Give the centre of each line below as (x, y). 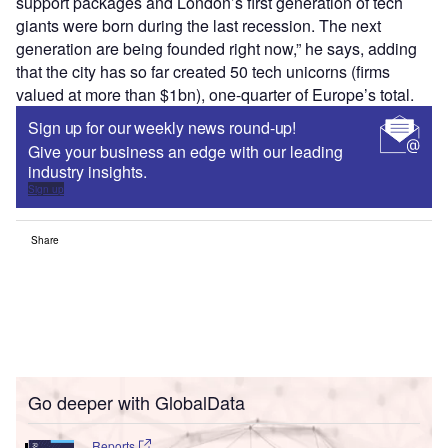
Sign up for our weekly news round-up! (162, 127)
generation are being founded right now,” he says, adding (216, 48)
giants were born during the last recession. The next (198, 25)
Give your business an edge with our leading (185, 151)
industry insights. (87, 171)
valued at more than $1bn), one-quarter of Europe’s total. (215, 94)
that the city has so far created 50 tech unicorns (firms (203, 71)
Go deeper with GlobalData (136, 401)
